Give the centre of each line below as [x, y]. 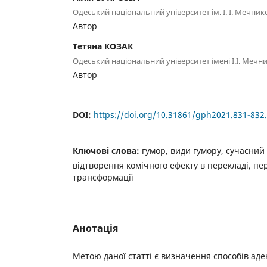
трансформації [103, 177]
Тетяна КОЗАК [103, 46]
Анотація [95, 228]
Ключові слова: [107, 150]
